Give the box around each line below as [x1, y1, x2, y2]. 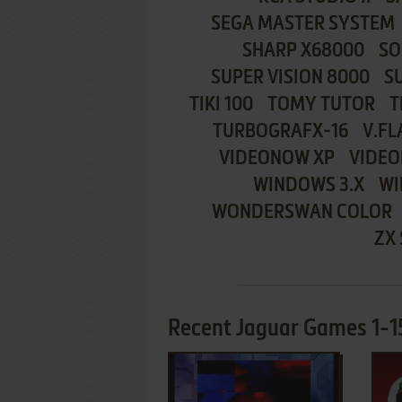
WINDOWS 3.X [252, 176, 364, 196]
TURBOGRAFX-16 [213, 122, 348, 142]
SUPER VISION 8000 [210, 68, 370, 88]
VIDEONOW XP [219, 149, 335, 169]
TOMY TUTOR [267, 95, 375, 115]
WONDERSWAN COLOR [211, 203, 392, 223]
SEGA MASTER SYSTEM [210, 14, 395, 34]
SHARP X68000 [242, 41, 364, 61]
